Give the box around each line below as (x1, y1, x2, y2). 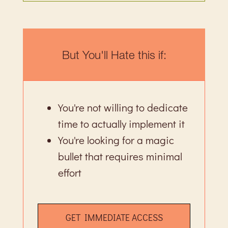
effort (58, 165, 82, 180)
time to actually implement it (58, 117, 185, 131)
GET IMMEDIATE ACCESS (65, 211, 163, 223)
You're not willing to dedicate (58, 100, 188, 115)
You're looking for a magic (58, 133, 175, 148)
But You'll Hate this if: (62, 48, 166, 63)
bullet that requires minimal (58, 149, 183, 164)
